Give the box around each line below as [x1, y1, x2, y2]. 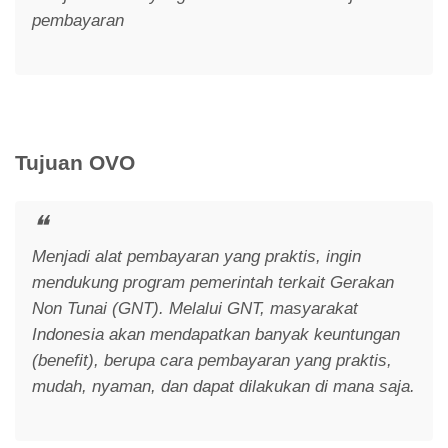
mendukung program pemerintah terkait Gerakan [31, 272, 394, 292]
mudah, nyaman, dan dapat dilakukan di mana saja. [31, 376, 415, 396]
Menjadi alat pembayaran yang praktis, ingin [31, 246, 361, 266]
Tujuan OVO [15, 150, 135, 174]
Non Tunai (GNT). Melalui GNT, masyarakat [31, 298, 358, 318]
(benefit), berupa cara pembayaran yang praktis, [31, 350, 392, 370]
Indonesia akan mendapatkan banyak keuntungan [31, 324, 400, 344]
